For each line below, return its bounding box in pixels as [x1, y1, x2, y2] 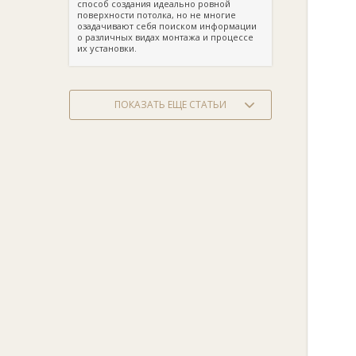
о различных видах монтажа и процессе [77, 31, 253, 43]
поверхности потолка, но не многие [77, 9, 236, 21]
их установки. [77, 42, 137, 54]
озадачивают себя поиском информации [77, 20, 257, 32]
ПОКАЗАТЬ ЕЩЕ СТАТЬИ [114, 98, 226, 111]
